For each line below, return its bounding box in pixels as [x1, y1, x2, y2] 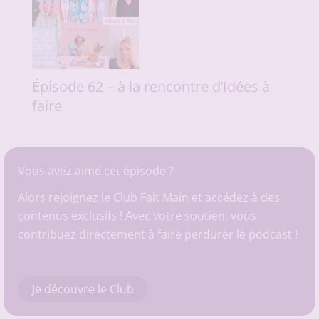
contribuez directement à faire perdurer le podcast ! [17, 226, 298, 243]
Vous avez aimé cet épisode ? [17, 162, 174, 179]
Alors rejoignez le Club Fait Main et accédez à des [17, 189, 280, 206]
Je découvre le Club [31, 281, 134, 297]
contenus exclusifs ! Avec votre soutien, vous [17, 208, 256, 224]
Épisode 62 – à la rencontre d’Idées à [31, 76, 270, 96]
